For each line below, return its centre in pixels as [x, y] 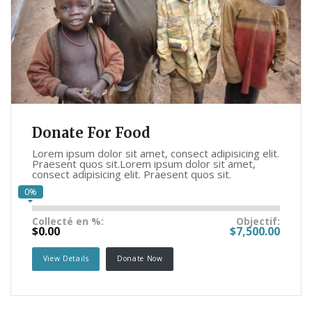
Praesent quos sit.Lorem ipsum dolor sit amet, [144, 164]
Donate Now [140, 259]
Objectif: [258, 221]
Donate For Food [91, 133]
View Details [66, 259]
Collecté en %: [68, 221]
